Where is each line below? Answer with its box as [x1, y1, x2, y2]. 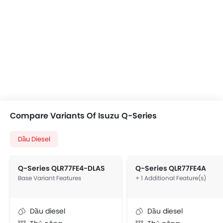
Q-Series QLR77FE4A [135, 163, 206, 173]
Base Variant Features [18, 173, 81, 182]
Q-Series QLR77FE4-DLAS [18, 163, 105, 173]
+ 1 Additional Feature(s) [135, 173, 206, 182]
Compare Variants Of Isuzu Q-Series [10, 110, 157, 121]
